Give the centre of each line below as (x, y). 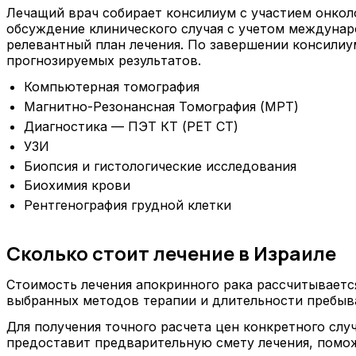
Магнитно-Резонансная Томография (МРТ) (162, 107)
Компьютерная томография (112, 87)
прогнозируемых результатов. (104, 60)
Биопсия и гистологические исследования (161, 166)
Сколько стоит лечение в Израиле (171, 253)
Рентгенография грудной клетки (128, 205)
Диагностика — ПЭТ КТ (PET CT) (132, 127)
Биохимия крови (77, 186)
